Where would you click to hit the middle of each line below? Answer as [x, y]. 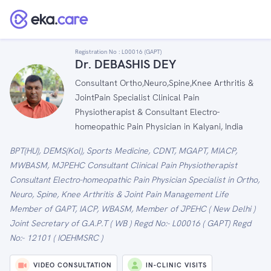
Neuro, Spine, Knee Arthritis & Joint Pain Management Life [119, 194]
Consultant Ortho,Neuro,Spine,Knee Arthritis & [164, 83]
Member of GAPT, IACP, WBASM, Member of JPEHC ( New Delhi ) [132, 209]
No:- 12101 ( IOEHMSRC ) [56, 238]
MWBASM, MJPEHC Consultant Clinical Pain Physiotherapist [123, 165]
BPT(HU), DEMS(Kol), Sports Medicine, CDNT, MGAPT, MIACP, [123, 151]
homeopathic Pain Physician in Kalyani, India [159, 126]
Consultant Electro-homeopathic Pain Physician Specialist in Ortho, [135, 180]
